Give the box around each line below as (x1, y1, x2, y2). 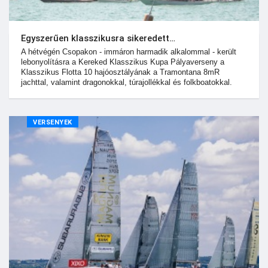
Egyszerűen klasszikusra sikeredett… (21, 32, 175, 44)
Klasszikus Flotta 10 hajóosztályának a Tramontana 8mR (21, 67, 220, 77)
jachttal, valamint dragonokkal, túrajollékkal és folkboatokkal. (21, 77, 232, 87)
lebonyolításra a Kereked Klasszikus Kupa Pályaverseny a (21, 57, 224, 66)
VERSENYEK (33, 118, 72, 126)
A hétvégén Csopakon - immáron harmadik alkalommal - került (21, 47, 236, 56)
